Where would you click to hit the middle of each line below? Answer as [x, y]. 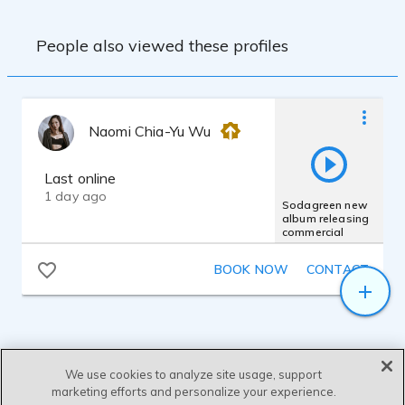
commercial [313, 231]
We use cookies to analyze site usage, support [194, 374]
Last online [80, 178]
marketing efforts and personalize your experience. [193, 391]
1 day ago [76, 196]
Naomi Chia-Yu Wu [150, 131]
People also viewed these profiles [162, 45]
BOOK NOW [251, 269]
